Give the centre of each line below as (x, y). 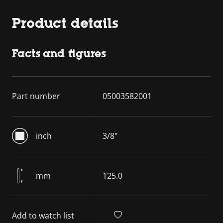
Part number (36, 96)
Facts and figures (59, 53)
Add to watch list (43, 215)
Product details (65, 23)
